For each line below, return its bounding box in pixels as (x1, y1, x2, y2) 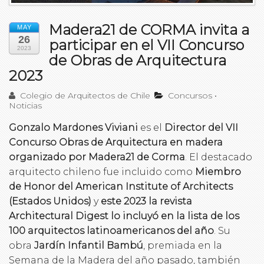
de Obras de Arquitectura (49, 51, 226, 69)
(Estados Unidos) (9, 195, 91, 207)
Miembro (195, 166, 241, 177)
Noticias (9, 100, 42, 111)
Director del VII (164, 121, 238, 133)
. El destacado (185, 151, 252, 163)
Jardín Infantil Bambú (34, 239, 143, 251)
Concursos (168, 90, 213, 101)
